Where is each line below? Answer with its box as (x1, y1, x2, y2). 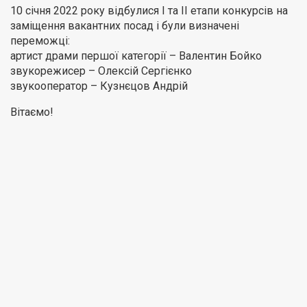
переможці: (10, 34, 70, 47)
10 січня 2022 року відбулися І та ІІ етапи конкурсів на (10, 3, 288, 17)
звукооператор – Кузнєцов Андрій (10, 79, 188, 93)
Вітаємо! (10, 105, 53, 119)
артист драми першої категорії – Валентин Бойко (10, 49, 262, 62)
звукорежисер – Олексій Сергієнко (10, 64, 192, 77)
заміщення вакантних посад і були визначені (10, 19, 239, 32)
